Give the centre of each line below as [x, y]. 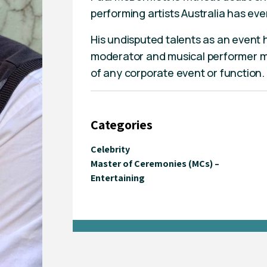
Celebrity [111, 149]
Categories [122, 125]
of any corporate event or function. [178, 73]
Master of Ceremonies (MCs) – [155, 164]
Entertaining [118, 178]
